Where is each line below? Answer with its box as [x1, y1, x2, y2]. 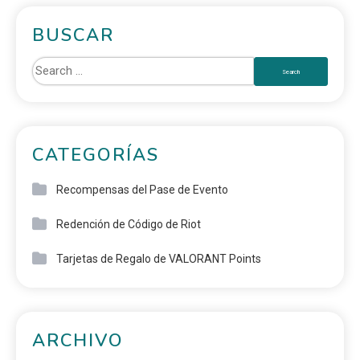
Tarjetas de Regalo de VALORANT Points [56, 252, 261, 266]
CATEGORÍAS [32, 143, 159, 168]
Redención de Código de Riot [56, 218, 201, 231]
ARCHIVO [32, 329, 124, 354]
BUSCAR [32, 23, 114, 48]
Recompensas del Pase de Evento [56, 183, 228, 197]
